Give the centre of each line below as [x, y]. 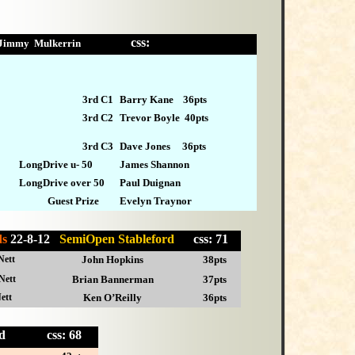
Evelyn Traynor [158, 201]
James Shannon [155, 165]
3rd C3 [95, 147]
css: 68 [65, 334]
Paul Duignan [151, 183]
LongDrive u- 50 [57, 165]
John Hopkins [113, 259]
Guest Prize [59, 201]
